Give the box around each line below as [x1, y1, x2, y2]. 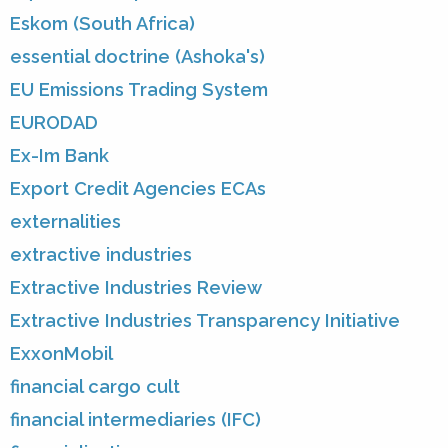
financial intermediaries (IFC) [10, 409, 261, 431]
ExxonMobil [10, 343, 113, 365]
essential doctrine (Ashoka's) [10, 46, 265, 68]
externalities [10, 211, 121, 233]
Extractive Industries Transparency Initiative [10, 310, 400, 332]
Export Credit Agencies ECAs [10, 178, 266, 200]
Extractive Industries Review [10, 277, 262, 299]
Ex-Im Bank [10, 145, 109, 167]
